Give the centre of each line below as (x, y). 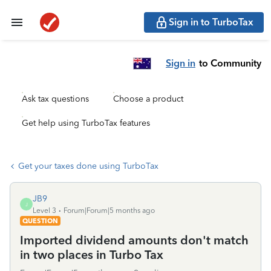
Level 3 (44, 211)
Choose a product (148, 99)
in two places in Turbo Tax (92, 255)
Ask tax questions (55, 99)
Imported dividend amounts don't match (134, 240)
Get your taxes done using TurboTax (88, 166)
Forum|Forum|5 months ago (109, 211)
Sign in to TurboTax (211, 22)
